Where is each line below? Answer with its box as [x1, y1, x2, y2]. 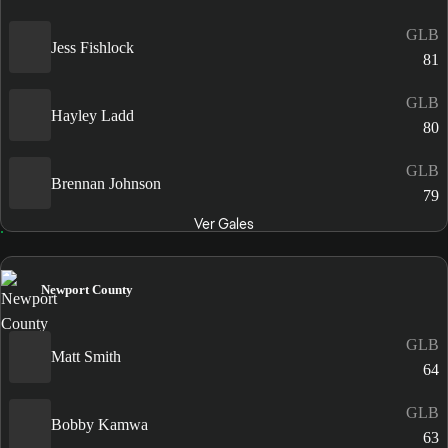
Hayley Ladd [51, 106, 134, 124]
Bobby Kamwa [51, 416, 148, 433]
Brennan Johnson [51, 174, 161, 192]
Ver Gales [193, 215, 254, 234]
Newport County [41, 282, 133, 298]
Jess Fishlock [51, 38, 134, 56]
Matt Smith [51, 348, 121, 365]
